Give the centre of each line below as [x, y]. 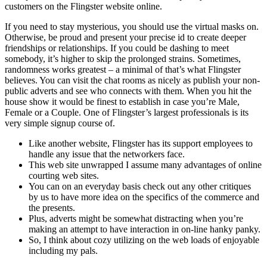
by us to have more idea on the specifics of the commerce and [144, 197]
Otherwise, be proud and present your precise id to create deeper [125, 37]
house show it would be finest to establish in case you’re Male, [122, 102]
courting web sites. [64, 176]
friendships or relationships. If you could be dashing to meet [117, 48]
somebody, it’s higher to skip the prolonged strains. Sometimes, [123, 59]
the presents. [52, 208]
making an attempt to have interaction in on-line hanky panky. [145, 229]
